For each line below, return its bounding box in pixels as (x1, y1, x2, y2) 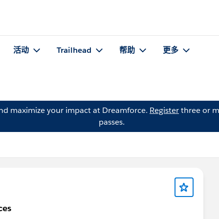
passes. (98, 117, 125, 127)
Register (150, 105, 179, 115)
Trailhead (57, 45, 91, 56)
